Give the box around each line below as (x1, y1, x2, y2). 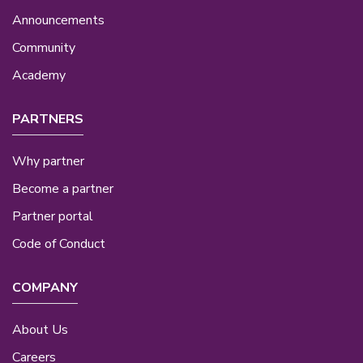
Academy (12, 66, 66, 85)
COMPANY (12, 278, 78, 297)
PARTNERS (12, 110, 83, 129)
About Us (12, 320, 68, 339)
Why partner (12, 152, 84, 170)
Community (12, 39, 75, 58)
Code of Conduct (12, 234, 105, 253)
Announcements (12, 11, 105, 30)
